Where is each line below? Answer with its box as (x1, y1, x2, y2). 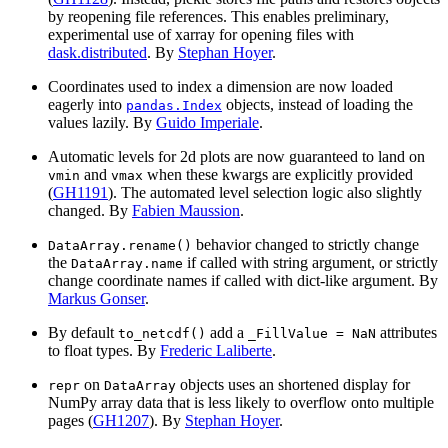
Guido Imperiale (156, 114, 259, 132)
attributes (376, 324, 437, 342)
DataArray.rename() (48, 238, 192, 254)
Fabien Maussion (132, 202, 240, 220)
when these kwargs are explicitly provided (143, 166, 413, 184)
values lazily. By (48, 114, 156, 132)
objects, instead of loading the (222, 96, 413, 114)
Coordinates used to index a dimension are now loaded (48, 78, 393, 96)
